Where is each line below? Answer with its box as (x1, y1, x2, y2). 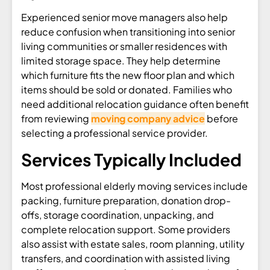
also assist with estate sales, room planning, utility (21, 237, 245, 250)
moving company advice (91, 112, 205, 125)
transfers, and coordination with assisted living (21, 251, 230, 265)
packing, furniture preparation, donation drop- (21, 193, 231, 207)
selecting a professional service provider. (21, 127, 208, 140)
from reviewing (21, 112, 91, 125)
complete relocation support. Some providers (21, 222, 230, 236)
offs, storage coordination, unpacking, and (21, 208, 214, 221)
